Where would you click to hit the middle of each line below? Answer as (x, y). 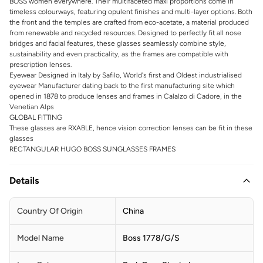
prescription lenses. (41, 64)
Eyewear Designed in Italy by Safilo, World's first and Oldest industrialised (126, 75)
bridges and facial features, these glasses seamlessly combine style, (118, 43)
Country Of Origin (50, 211)
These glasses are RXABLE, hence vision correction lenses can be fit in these (131, 128)
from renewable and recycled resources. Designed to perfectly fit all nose (125, 33)
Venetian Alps (32, 107)
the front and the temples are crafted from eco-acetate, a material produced (129, 22)
